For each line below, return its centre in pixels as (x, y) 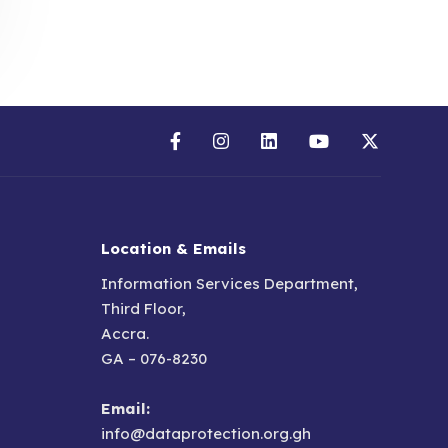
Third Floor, (143, 308)
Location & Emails (173, 248)
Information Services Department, (229, 283)
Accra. (125, 333)
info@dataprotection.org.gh (206, 433)
